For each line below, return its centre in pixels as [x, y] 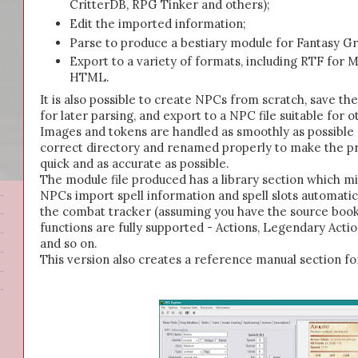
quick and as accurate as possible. [134, 163]
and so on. [68, 243]
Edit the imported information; [158, 24]
